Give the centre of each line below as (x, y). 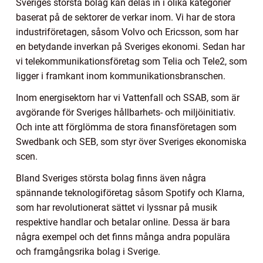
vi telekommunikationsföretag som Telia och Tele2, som (131, 62)
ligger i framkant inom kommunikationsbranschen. (121, 76)
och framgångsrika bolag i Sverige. (88, 252)
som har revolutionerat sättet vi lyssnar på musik (117, 208)
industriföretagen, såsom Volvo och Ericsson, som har (127, 32)
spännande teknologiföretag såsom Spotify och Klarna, (130, 193)
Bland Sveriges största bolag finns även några (111, 178)
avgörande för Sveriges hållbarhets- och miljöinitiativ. (126, 113)
